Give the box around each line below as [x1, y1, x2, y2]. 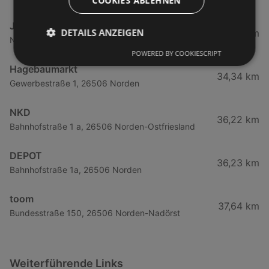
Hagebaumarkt [10, 63, 77, 76]
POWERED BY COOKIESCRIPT [131, 48, 222, 58]
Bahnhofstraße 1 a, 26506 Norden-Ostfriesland [10, 121, 195, 132]
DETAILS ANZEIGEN [61, 26, 144, 38]
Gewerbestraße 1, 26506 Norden [10, 78, 139, 89]
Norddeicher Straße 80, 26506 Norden [10, 35, 164, 46]
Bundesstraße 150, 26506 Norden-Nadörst [10, 208, 180, 219]
